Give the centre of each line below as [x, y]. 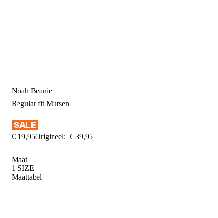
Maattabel [27, 177]
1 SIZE [23, 168]
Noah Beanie [32, 91]
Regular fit [29, 104]
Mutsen [58, 104]
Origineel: [50, 136]
